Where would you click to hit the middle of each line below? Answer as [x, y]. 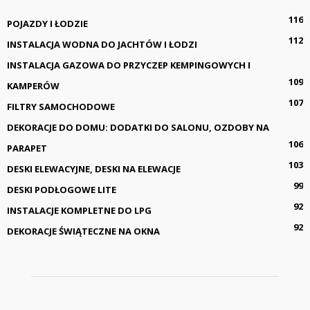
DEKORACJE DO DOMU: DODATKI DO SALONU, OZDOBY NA [138, 128]
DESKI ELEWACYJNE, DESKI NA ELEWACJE [94, 169]
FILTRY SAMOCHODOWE [61, 107]
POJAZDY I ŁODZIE [47, 24]
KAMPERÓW [33, 86]
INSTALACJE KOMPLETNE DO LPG [79, 211]
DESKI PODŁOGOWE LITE [62, 190]
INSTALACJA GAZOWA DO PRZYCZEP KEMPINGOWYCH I [129, 65]
